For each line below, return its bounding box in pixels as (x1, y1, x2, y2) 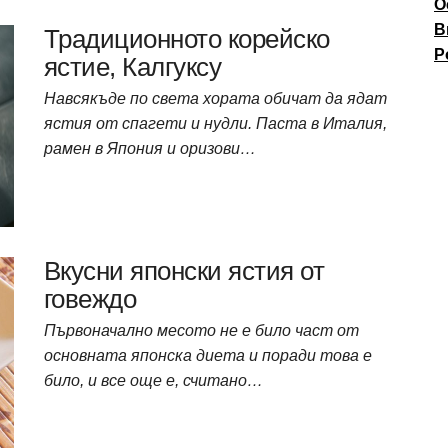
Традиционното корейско (44, 23, 330, 54)
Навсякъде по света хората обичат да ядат (44, 89, 387, 107)
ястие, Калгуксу (44, 51, 222, 82)
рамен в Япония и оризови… (44, 139, 256, 157)
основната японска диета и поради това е (44, 347, 372, 364)
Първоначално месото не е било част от (44, 322, 359, 339)
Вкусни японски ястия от (44, 256, 325, 286)
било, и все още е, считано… (44, 372, 263, 389)
